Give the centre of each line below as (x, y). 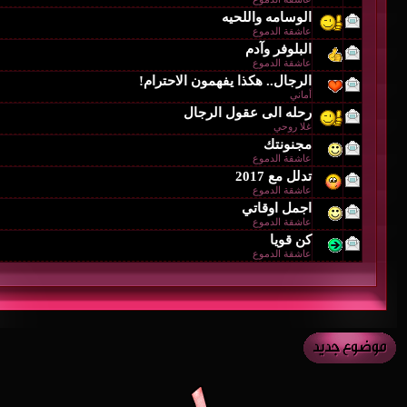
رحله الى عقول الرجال (248, 112)
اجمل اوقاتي (277, 208)
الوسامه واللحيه (267, 17)
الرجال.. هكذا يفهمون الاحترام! (225, 80)
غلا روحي (293, 126)
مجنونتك (288, 144)
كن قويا (291, 239)
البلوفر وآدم (278, 49)
